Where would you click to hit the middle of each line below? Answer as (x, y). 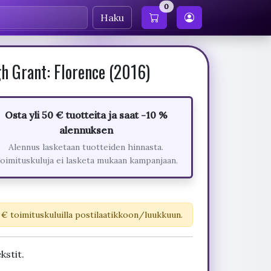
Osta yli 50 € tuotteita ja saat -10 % (86, 115)
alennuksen (86, 130)
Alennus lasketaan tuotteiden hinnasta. (86, 147)
